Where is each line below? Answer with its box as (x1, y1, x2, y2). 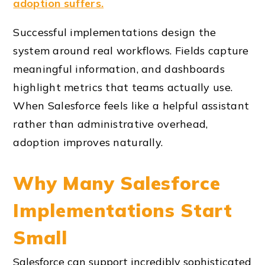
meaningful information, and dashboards (13, 62, 225, 76)
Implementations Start (13, 198, 232, 222)
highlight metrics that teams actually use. (13, 80, 233, 94)
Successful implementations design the (13, 25, 216, 39)
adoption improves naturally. (13, 135, 163, 149)
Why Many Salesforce (13, 171, 221, 195)
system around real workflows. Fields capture (13, 43, 249, 57)
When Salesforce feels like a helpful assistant (13, 98, 250, 112)
